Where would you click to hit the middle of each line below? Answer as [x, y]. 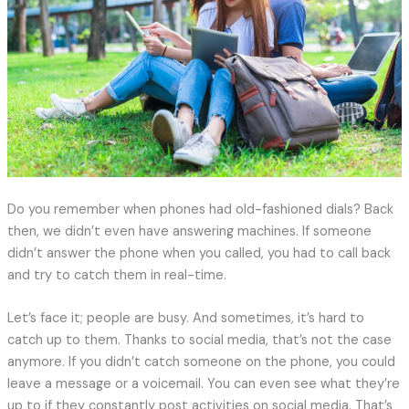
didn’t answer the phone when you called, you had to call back [199, 253]
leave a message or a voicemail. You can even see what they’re [203, 383]
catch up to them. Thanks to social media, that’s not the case [199, 340]
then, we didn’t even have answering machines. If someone [189, 231]
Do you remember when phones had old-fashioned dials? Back [200, 209]
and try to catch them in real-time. [116, 275]
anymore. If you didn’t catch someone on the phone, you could [201, 362]
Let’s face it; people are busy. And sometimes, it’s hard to [185, 318]
